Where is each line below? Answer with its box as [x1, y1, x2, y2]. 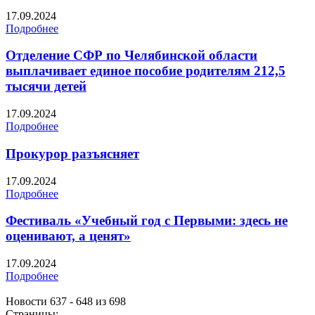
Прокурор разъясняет [6, 146, 139, 161]
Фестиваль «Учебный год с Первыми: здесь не [6, 213, 288, 229]
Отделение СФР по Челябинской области [6, 48, 257, 63]
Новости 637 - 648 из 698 [6, 295, 126, 308]
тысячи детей [6, 79, 86, 94]
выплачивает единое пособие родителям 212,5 [6, 63, 285, 79]
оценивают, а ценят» [6, 229, 131, 244]
